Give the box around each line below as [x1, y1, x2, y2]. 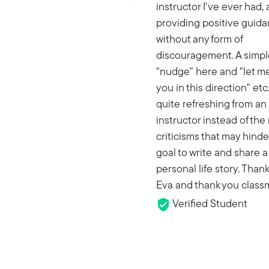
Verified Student [171, 199, 247, 211]
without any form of [156, 34, 243, 46]
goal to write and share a [156, 148, 268, 160]
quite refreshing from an [156, 99, 267, 111]
